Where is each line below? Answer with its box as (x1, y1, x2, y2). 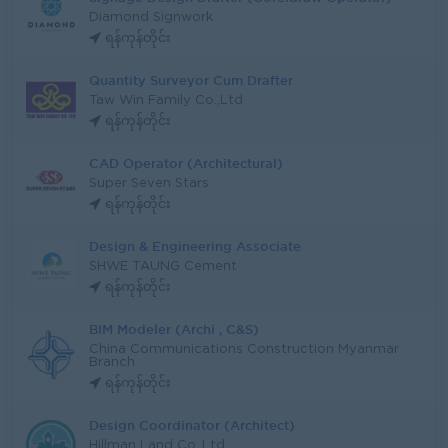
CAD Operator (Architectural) (89, 156, 283, 170)
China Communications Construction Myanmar (89, 344, 399, 355)
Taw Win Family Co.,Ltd (89, 95, 243, 106)
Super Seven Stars (89, 178, 209, 189)
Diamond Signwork (89, 12, 213, 23)
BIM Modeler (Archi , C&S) (89, 322, 259, 336)
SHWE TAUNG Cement (89, 261, 237, 272)
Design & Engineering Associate (89, 239, 301, 253)
